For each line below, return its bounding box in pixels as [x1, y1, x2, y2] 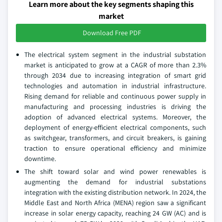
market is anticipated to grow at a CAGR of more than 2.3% [24, 60, 206, 70]
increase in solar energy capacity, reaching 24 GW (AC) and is [24, 209, 206, 218]
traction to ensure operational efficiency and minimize [24, 144, 206, 153]
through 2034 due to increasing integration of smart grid [24, 71, 206, 80]
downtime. [24, 154, 56, 164]
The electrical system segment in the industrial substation [24, 50, 206, 59]
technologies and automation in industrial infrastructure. [24, 81, 206, 91]
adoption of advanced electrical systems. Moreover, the [24, 112, 206, 122]
